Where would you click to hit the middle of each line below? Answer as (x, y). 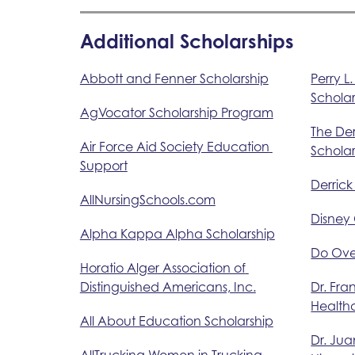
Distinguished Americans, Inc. (168, 286)
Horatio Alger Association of (162, 267)
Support (103, 165)
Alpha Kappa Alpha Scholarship (177, 233)
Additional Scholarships (187, 41)
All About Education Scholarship (176, 321)
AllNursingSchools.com (147, 199)
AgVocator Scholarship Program (176, 112)
